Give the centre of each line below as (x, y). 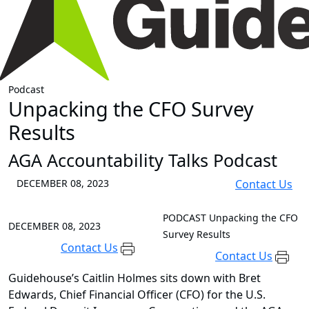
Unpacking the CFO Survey (131, 109)
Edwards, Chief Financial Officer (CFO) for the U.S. (137, 295)
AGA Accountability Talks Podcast (143, 160)
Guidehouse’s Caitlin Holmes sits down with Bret (134, 278)
